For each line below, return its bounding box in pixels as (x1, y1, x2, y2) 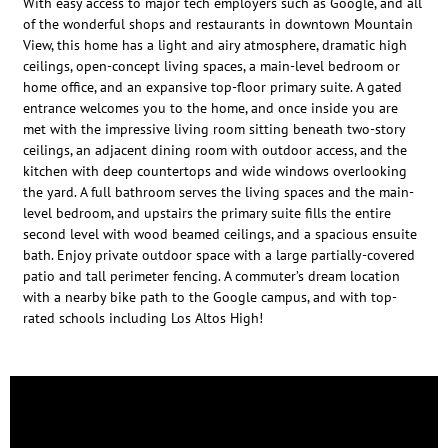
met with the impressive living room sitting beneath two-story (23, 120, 406, 139)
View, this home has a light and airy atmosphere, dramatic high (23, 36, 408, 55)
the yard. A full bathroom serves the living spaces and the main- (23, 183, 415, 202)
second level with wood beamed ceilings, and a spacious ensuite (23, 225, 418, 244)
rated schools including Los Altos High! (23, 309, 264, 328)
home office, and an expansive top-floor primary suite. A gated (23, 78, 403, 97)
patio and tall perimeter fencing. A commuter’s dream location (23, 267, 401, 286)
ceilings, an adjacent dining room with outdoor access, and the (23, 141, 408, 160)
